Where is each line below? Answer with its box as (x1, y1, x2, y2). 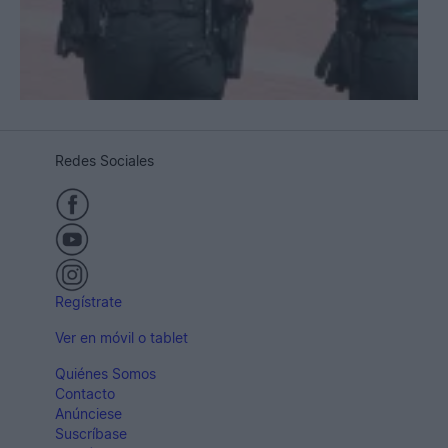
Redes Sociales (55, 152, 154, 170)
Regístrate (55, 293, 122, 311)
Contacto (55, 385, 115, 403)
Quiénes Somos (55, 365, 156, 383)
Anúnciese (55, 405, 122, 423)
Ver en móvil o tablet (55, 329, 188, 347)
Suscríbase (55, 425, 127, 443)
